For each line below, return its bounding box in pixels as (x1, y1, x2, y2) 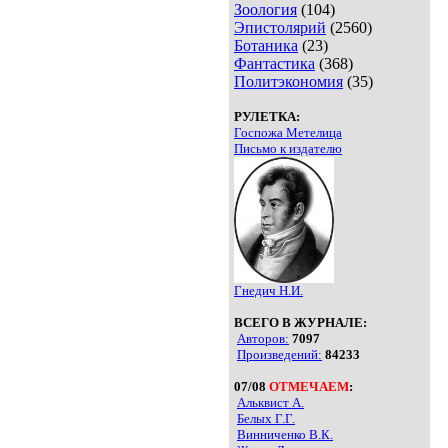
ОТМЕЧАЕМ (269, 378, 349, 394)
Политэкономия (234, 73, 343, 91)
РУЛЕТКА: (234, 109, 300, 125)
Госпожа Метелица (234, 125, 342, 141)
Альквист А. (237, 394, 304, 410)
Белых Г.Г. (237, 410, 295, 426)
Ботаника (234, 37, 298, 55)
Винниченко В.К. (237, 426, 333, 442)
